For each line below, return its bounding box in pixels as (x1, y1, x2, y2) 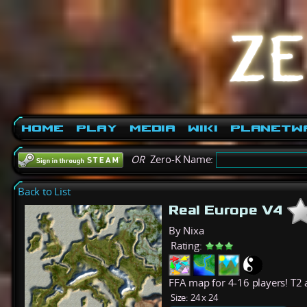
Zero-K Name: (145, 152, 217, 166)
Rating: (171, 238, 202, 252)
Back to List (18, 184, 71, 198)
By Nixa (169, 223, 204, 237)
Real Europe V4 (169, 201, 287, 218)
